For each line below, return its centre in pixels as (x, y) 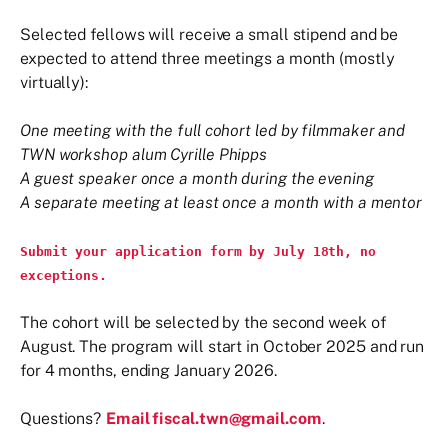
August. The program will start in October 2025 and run (222, 346)
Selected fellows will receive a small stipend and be (209, 34)
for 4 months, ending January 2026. (148, 370)
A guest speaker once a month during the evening (197, 178)
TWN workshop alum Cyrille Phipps (144, 154)
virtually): (54, 82)
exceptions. (64, 275)
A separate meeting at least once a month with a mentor (221, 202)
